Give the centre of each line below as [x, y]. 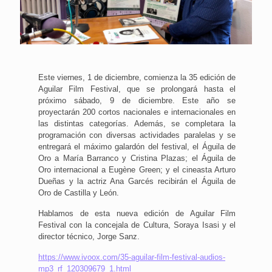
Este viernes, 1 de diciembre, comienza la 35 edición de [137, 77]
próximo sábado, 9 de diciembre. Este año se [137, 100]
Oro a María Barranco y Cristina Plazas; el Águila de [137, 158]
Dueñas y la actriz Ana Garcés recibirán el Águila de [137, 181]
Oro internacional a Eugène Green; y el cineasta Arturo [137, 169]
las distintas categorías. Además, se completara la [137, 123]
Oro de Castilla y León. [79, 192]
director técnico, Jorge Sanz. [89, 236]
